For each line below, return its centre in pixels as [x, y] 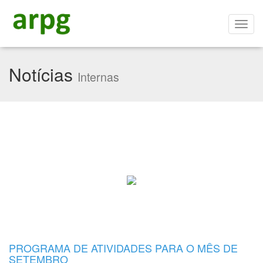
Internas [98, 77]
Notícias [43, 74]
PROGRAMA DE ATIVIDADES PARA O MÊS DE [123, 248]
